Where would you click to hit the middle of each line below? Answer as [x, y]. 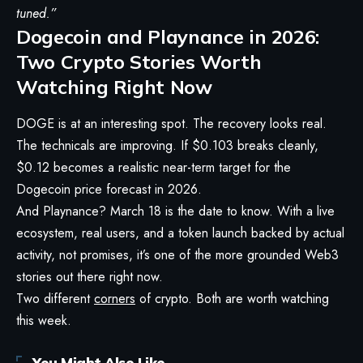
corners [115, 298]
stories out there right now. [90, 276]
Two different [55, 298]
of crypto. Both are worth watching [232, 298]
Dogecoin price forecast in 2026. [109, 189]
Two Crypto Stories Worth [139, 61]
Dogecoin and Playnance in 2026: [168, 36]
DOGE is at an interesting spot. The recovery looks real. [171, 123]
